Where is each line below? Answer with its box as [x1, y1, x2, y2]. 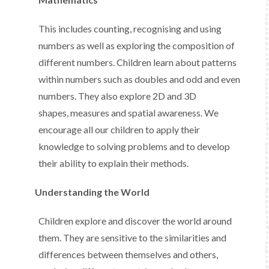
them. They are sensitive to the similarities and [38, 232, 226, 243]
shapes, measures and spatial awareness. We [38, 107, 219, 118]
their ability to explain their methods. [38, 157, 189, 169]
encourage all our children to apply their [38, 124, 200, 135]
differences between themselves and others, [38, 249, 218, 260]
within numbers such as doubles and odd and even [38, 73, 240, 85]
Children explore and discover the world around [38, 215, 232, 226]
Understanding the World [24, 186, 150, 198]
